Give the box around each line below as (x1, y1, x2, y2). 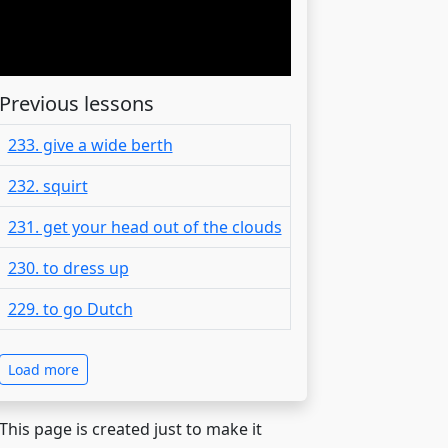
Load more (7, 359, 79, 379)
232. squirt (7, 174, 88, 197)
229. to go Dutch (7, 297, 133, 320)
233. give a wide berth (7, 133, 173, 156)
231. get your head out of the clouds (7, 215, 282, 238)
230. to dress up (7, 256, 129, 279)
